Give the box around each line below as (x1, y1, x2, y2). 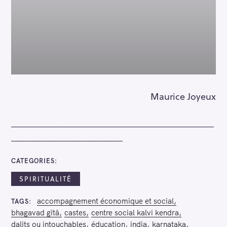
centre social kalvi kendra (91, 207, 179, 217)
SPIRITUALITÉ (19, 174, 72, 184)
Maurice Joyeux (150, 89, 216, 103)
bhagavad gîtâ (11, 207, 59, 217)
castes (64, 207, 86, 217)
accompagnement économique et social (36, 196, 174, 206)
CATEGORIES (11, 157, 55, 165)
